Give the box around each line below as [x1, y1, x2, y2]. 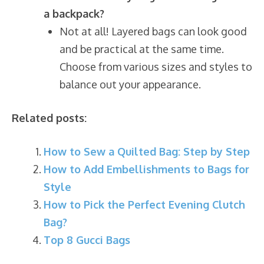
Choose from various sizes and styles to [60, 60, 252, 73]
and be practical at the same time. [60, 42, 224, 55]
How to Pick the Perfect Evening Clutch [44, 197, 245, 211]
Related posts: [12, 111, 87, 124]
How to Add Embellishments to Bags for [44, 162, 249, 176]
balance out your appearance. [60, 77, 201, 91]
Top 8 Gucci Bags [44, 233, 130, 246]
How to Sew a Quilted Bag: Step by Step [44, 144, 250, 158]
